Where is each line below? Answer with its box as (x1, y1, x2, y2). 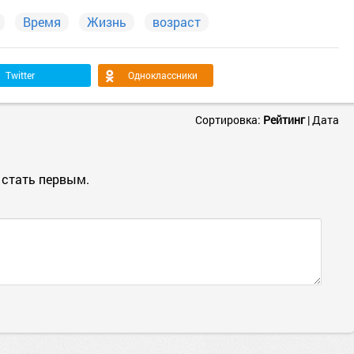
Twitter (6, 69, 35, 81)
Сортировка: (195, 112, 263, 127)
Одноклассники (128, 69, 198, 81)
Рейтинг (263, 112, 305, 127)
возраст (153, 13, 201, 30)
